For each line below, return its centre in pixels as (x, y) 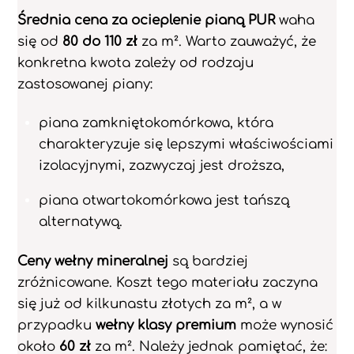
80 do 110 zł (100, 41)
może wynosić (285, 326)
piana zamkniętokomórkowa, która (156, 122)
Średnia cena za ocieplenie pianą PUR (147, 20)
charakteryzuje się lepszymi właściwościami (186, 144)
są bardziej (209, 262)
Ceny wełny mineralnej (93, 262)
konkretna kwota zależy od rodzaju (136, 63)
